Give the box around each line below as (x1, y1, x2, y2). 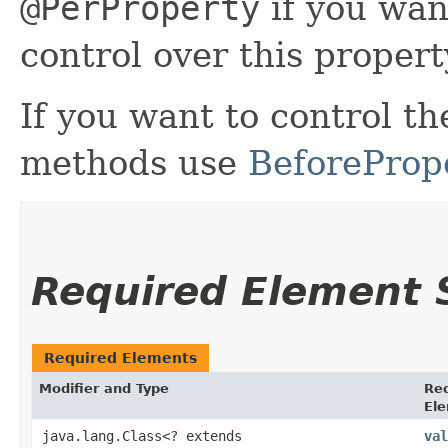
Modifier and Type (39, 380, 169, 396)
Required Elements (44, 349, 197, 366)
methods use (20, 142, 248, 183)
